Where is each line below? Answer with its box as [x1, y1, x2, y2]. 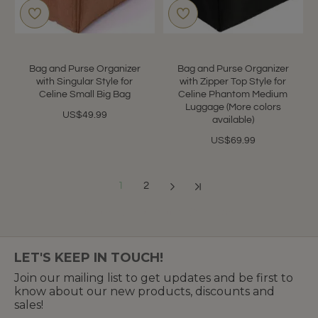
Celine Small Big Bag [38, 89, 131, 99]
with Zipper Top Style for [180, 76, 287, 87]
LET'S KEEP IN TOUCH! [14, 249, 164, 265]
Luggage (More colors [185, 102, 281, 112]
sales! [14, 297, 44, 312]
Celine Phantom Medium [178, 89, 288, 99]
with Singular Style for [36, 76, 133, 87]
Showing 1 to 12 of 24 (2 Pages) [84, 207, 234, 217]
